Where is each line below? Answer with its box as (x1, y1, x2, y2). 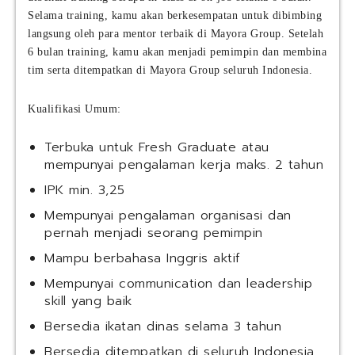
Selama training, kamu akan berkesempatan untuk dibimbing (28, 10, 322, 22)
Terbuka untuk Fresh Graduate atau (44, 138, 269, 158)
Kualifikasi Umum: (28, 103, 121, 116)
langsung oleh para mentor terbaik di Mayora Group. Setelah (28, 28, 323, 40)
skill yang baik (44, 292, 132, 311)
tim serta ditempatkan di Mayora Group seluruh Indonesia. (28, 64, 312, 77)
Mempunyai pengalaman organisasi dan (44, 206, 292, 226)
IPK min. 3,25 (44, 181, 125, 200)
